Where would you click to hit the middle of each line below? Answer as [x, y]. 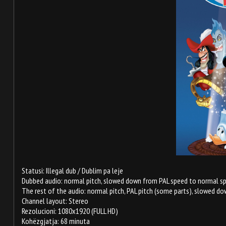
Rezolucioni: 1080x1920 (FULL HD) [70, 211]
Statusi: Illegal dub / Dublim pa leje [72, 170]
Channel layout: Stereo [55, 201]
